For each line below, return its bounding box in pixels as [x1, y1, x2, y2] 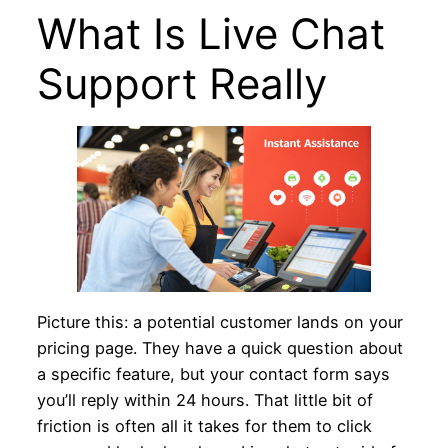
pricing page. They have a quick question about [36, 337, 403, 358]
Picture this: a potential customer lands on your [36, 311, 403, 332]
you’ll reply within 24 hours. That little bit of [36, 389, 373, 410]
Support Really [36, 58, 327, 110]
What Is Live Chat [36, 8, 385, 60]
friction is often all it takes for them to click [36, 415, 372, 436]
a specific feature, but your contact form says [36, 363, 390, 384]
